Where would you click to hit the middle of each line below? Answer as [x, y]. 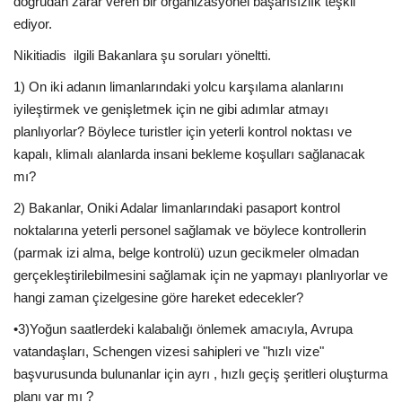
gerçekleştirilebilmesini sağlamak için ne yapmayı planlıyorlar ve [201, 275]
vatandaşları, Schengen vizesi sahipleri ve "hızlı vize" [169, 351]
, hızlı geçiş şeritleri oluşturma [299, 373]
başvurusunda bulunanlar [89, 373]
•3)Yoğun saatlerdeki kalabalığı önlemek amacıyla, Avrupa [183, 328]
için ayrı [187, 373]
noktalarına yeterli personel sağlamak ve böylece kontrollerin [190, 230]
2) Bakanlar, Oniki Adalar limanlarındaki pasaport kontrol [177, 207]
